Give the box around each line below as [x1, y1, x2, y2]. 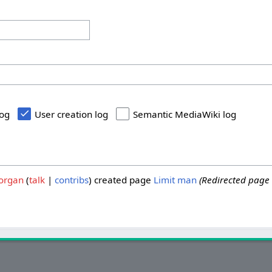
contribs [54, 173, 89, 186]
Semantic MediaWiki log [133, 107, 237, 120]
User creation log [35, 107, 109, 120]
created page [91, 173, 154, 186]
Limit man [153, 173, 197, 186]
